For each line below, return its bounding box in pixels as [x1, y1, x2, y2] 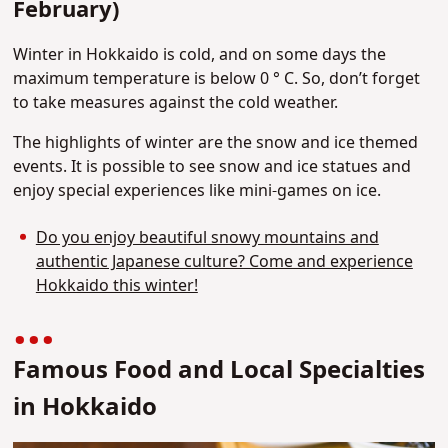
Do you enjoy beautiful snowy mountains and [35, 225, 379, 250]
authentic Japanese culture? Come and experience [35, 249, 413, 274]
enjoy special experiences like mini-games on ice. [13, 179, 382, 204]
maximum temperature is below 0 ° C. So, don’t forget [13, 67, 421, 92]
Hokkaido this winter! [35, 273, 198, 298]
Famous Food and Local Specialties [13, 352, 426, 389]
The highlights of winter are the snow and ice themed [13, 131, 419, 156]
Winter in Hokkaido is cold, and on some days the [13, 43, 387, 68]
